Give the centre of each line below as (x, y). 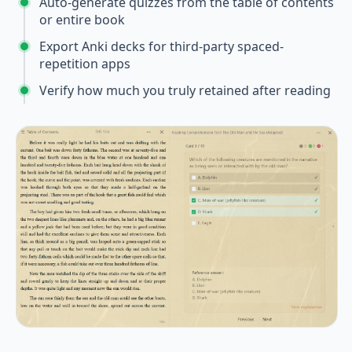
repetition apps (85, 63)
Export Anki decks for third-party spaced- (161, 46)
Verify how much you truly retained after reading (185, 90)
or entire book (82, 19)
